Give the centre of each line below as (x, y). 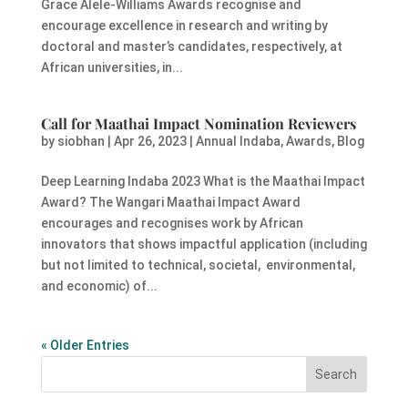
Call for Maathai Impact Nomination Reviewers (198, 124)
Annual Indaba (238, 142)
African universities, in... (112, 68)
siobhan (81, 142)
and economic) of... (99, 286)
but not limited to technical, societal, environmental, (198, 265)
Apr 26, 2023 (150, 142)
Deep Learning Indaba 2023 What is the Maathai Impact (203, 182)
